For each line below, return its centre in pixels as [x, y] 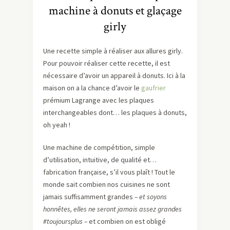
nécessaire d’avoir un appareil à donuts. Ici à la [114, 76]
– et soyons [151, 197]
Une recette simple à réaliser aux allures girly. [113, 51]
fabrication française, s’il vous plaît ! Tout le [109, 172]
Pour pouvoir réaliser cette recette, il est [107, 63]
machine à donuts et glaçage [115, 11]
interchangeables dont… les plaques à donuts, [115, 113]
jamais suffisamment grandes [89, 197]
